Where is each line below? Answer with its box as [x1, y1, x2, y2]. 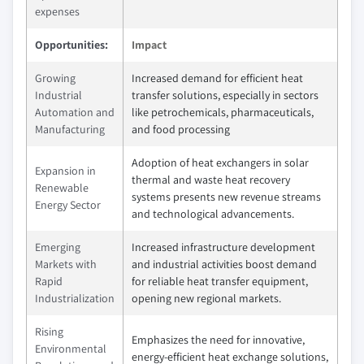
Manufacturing [35, 122, 105, 136]
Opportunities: [35, 37, 108, 52]
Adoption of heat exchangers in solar [132, 155, 309, 170]
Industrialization [35, 291, 115, 305]
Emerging [35, 240, 80, 254]
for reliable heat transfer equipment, [132, 274, 308, 288]
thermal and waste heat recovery [132, 172, 290, 187]
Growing [35, 71, 76, 85]
